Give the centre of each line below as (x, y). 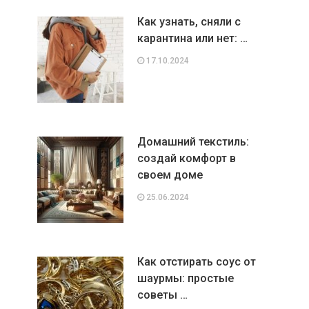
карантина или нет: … (192, 38)
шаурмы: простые (185, 278)
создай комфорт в (186, 158)
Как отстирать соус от (196, 261)
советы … (162, 295)
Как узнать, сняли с (189, 21)
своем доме (170, 175)
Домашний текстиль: (193, 141)
